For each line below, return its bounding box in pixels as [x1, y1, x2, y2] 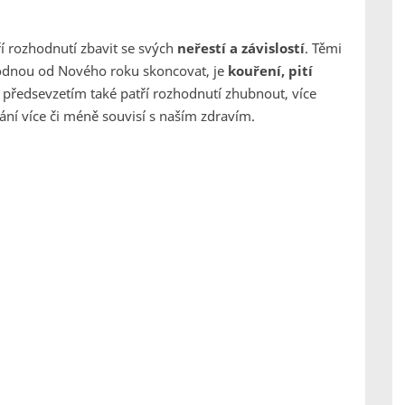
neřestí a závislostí [177, 39, 305, 57]
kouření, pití [228, 61, 313, 80]
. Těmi [305, 39, 342, 57]
